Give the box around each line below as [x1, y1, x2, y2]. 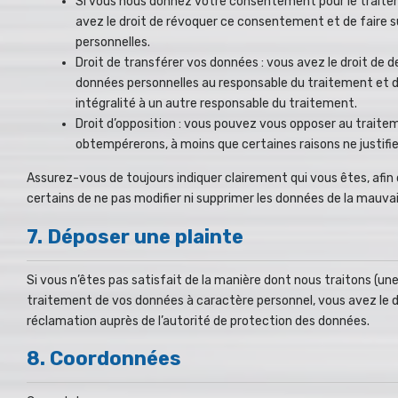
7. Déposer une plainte [27, 224, 243, 249]
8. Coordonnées [27, 346, 181, 370]
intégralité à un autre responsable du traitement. [76, 95, 357, 111]
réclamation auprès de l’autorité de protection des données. [27, 313, 370, 329]
